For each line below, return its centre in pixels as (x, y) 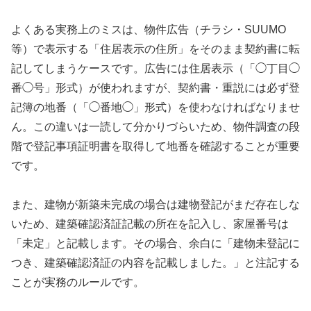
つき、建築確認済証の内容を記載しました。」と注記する (155, 263)
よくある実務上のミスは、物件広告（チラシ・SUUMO (149, 29)
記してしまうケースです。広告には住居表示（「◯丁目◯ (155, 68)
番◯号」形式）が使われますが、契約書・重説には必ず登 (155, 87)
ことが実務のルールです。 (78, 283)
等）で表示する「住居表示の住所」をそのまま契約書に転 (155, 49)
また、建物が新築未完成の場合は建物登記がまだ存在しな (155, 205)
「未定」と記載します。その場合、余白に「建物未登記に (155, 244)
